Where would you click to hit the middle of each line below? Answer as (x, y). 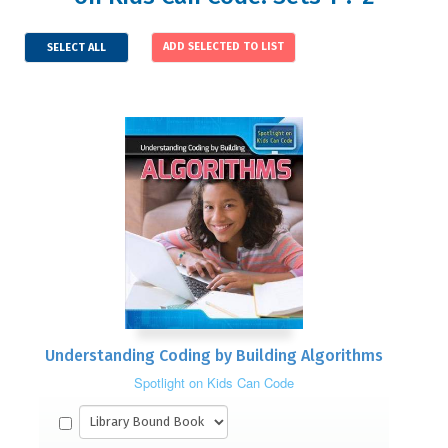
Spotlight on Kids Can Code (214, 383)
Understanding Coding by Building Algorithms (214, 355)
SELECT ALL (76, 48)
